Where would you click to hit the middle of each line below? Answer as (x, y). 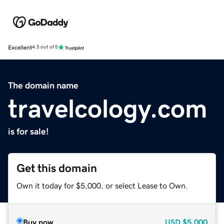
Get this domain (57, 168)
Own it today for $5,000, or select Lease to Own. (102, 185)
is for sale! (28, 131)
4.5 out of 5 (45, 47)
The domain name (43, 85)
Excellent (20, 47)
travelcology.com (108, 108)
